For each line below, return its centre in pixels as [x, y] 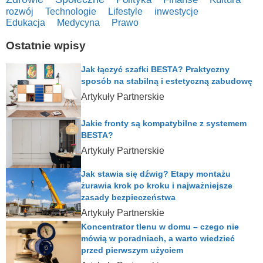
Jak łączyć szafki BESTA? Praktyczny [156, 69]
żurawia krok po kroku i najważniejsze [157, 186]
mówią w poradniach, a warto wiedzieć [158, 239]
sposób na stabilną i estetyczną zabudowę [167, 81]
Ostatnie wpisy [46, 45]
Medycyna [78, 23]
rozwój [20, 11]
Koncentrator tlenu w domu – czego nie [160, 227]
